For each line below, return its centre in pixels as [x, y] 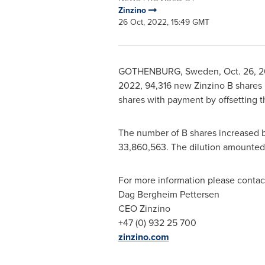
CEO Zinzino [144, 208]
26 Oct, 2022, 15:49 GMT [164, 22]
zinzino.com [143, 237]
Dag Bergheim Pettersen [169, 194]
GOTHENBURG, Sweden [168, 71]
